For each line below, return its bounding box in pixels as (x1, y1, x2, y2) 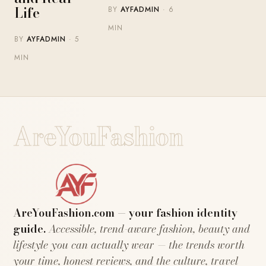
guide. (13, 221, 46, 237)
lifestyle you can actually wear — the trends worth (13, 237, 245, 254)
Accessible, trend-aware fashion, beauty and (46, 221, 251, 237)
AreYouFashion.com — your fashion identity (13, 205, 238, 221)
